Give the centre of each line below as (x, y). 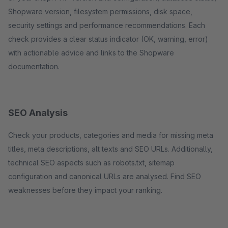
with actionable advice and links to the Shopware (91, 53)
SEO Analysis (38, 113)
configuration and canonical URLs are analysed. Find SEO (105, 176)
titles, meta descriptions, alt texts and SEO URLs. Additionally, (110, 149)
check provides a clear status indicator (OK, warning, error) (108, 39)
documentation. (34, 66)
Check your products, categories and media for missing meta (111, 135)
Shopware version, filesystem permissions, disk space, (100, 11)
